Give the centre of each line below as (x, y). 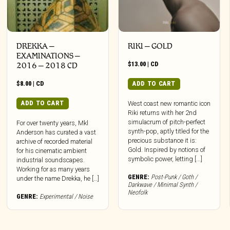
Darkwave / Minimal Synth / (163, 184)
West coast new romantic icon (169, 103)
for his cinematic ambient (52, 150)
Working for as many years (53, 169)
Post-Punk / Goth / (174, 177)
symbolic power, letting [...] (165, 159)
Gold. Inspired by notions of (167, 149)
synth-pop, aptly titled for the (169, 131)
